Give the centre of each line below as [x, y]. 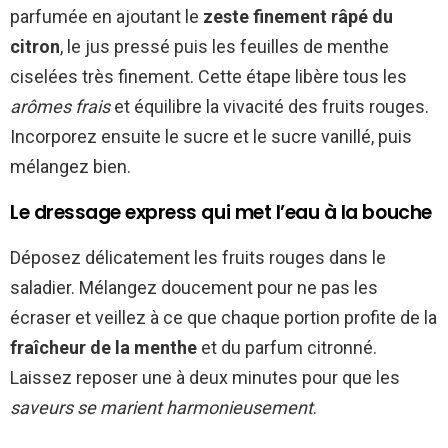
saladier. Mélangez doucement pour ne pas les [194, 288]
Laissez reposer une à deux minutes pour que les [205, 378]
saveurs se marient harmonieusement [161, 408]
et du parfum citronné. [287, 348]
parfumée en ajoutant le [106, 17]
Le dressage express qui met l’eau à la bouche [221, 213]
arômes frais [60, 107]
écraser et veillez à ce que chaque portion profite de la [223, 318]
